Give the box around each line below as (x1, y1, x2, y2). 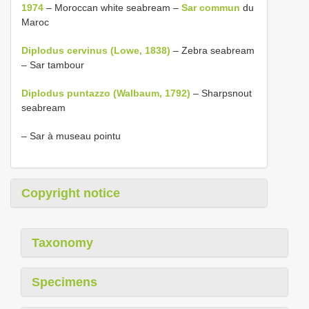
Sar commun (181, 1, 240, 13)
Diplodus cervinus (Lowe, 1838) (21, 44, 170, 56)
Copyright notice (21, 186, 120, 200)
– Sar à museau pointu (21, 130, 121, 141)
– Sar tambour (21, 59, 84, 70)
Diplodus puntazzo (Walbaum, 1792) (21, 87, 190, 99)
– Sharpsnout (190, 87, 252, 99)
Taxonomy (32, 235, 93, 250)
